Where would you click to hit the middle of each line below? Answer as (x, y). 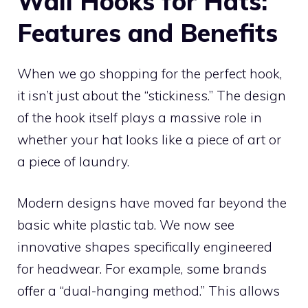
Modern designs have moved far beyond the (152, 203)
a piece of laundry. (73, 161)
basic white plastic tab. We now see (126, 225)
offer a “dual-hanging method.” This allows (148, 291)
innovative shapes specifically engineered (145, 247)
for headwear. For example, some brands (142, 269)
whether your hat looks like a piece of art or (149, 139)
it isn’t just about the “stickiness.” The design (152, 95)
